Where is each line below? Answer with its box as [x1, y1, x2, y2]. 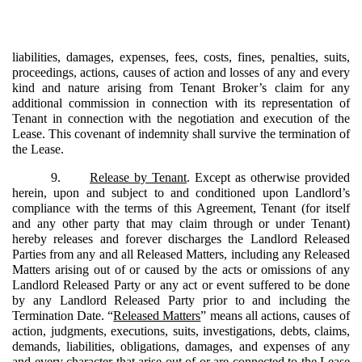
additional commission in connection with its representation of [12, 95, 350, 110]
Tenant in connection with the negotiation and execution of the [12, 111, 350, 125]
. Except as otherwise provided [187, 170, 350, 184]
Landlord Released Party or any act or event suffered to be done [12, 277, 350, 292]
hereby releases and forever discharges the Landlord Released [12, 231, 350, 246]
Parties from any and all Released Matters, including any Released [12, 246, 350, 261]
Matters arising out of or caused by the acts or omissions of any [12, 262, 350, 276]
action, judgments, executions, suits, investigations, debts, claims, [12, 323, 350, 338]
